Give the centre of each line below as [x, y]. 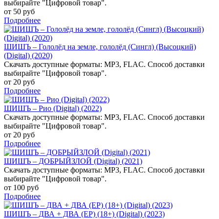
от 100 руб [21, 187]
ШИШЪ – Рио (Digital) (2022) [53, 108]
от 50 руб [19, 11]
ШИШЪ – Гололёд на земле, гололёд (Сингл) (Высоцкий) [100, 46]
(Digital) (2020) [28, 55]
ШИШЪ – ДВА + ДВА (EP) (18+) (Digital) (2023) [84, 214]
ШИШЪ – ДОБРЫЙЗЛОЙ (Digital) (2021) [73, 161]
